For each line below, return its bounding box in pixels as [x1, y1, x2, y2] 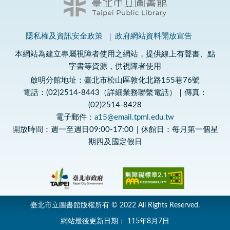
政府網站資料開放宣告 [115, 32, 192, 41]
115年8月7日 [127, 217, 169, 225]
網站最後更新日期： [61, 217, 127, 225]
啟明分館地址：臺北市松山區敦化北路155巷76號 [30, 76, 200, 84]
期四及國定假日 [88, 138, 142, 146]
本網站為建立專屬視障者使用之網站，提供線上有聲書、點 [15, 50, 215, 58]
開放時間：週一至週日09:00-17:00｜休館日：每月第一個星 [12, 125, 218, 133]
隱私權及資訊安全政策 [26, 32, 103, 41]
